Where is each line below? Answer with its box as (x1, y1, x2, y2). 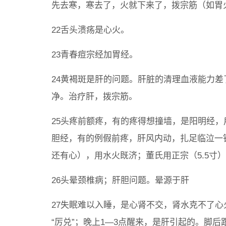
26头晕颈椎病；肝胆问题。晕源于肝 (51, 176, 189, 185)
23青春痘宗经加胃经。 (51, 50, 138, 60)
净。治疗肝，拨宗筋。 (51, 92, 137, 101)
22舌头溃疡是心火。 (51, 25, 129, 35)
